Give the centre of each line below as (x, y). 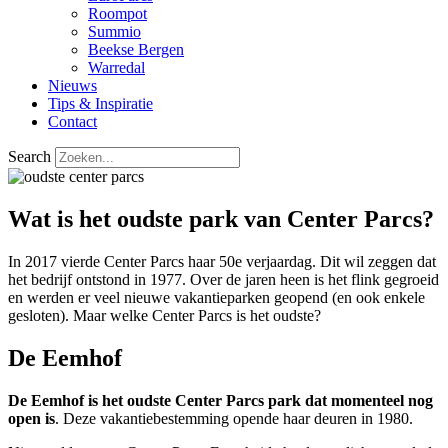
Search (29, 156)
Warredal (116, 67)
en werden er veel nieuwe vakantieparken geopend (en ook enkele (216, 297)
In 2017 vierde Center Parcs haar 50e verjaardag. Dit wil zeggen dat (222, 261)
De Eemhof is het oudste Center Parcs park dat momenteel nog (220, 400)
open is (31, 418)
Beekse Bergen (136, 49)
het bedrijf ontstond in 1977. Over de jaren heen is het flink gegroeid (223, 279)
